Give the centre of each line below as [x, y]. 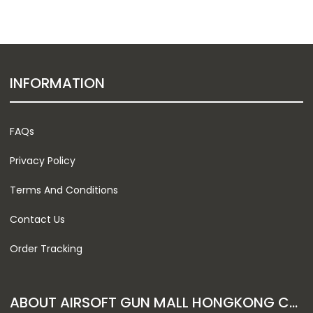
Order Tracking [46, 248]
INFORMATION [57, 83]
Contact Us [37, 219]
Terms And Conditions [64, 190]
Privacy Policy [43, 160]
